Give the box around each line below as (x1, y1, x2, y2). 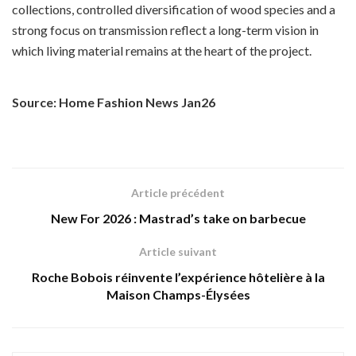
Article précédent (131, 186, 225, 200)
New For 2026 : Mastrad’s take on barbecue (50, 211, 306, 226)
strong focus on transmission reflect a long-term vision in (12, 22, 319, 38)
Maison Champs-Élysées (106, 287, 250, 303)
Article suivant (139, 245, 217, 259)
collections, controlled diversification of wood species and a (12, 2, 335, 17)
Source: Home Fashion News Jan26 (12, 95, 215, 110)
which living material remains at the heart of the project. (12, 43, 311, 59)
